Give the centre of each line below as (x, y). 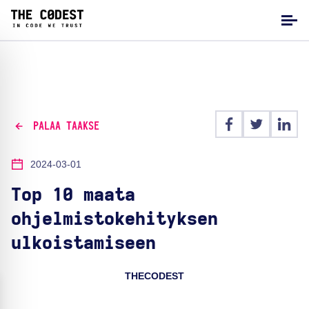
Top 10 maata (73, 195)
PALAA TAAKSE (66, 126)
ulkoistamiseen (83, 243)
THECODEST (154, 276)
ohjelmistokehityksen (114, 219)
